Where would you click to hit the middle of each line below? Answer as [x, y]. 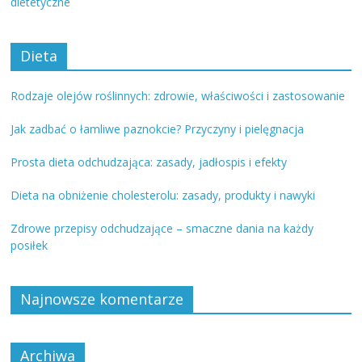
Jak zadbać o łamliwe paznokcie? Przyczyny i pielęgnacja [158, 128]
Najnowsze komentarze [102, 299]
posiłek [29, 245]
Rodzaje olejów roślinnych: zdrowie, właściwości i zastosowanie [178, 95]
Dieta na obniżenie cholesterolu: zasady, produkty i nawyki [163, 195]
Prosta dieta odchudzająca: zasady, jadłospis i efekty [149, 162]
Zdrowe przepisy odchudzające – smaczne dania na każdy [162, 228]
